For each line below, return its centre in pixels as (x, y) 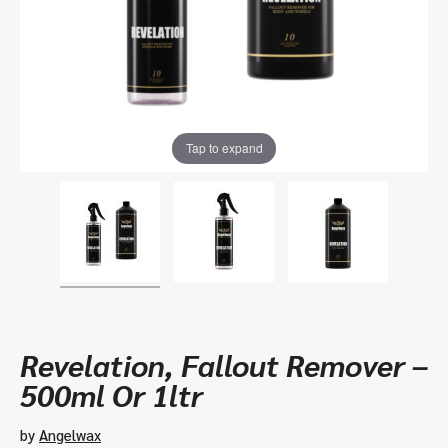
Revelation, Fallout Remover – (224, 364)
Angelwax (70, 434)
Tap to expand (224, 148)
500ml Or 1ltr (111, 394)
